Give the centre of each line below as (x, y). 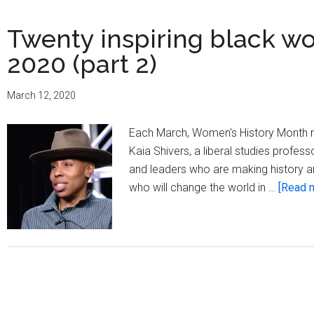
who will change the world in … (204, 188)
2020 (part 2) (82, 64)
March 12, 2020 (41, 96)
